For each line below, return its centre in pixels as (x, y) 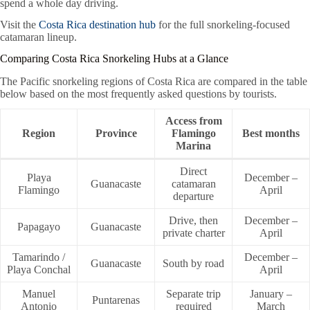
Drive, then (193, 221)
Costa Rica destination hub (97, 25)
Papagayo (39, 227)
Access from (193, 121)
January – (271, 294)
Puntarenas (116, 300)
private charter (193, 233)
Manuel (39, 294)
